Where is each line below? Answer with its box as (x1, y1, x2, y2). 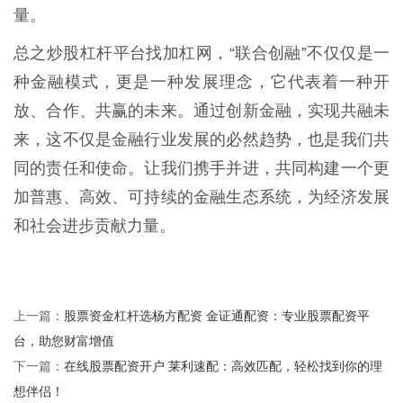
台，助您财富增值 (13, 331, 114, 349)
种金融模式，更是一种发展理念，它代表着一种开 (13, 72, 390, 91)
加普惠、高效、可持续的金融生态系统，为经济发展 (13, 187, 390, 206)
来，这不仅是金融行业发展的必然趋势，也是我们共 (13, 130, 390, 148)
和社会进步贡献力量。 (13, 216, 175, 235)
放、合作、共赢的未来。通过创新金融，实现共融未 (13, 101, 390, 120)
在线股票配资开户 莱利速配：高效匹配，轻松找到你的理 (64, 356, 382, 374)
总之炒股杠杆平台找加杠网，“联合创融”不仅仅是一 (13, 43, 390, 62)
